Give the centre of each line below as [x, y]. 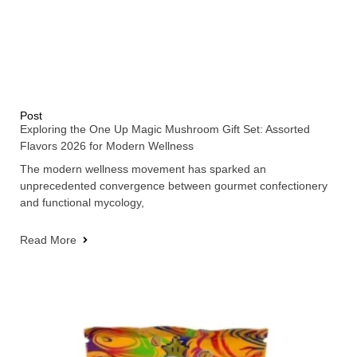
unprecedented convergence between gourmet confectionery [174, 185]
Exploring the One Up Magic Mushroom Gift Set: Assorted [165, 129]
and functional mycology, [82, 202]
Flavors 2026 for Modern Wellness [107, 145]
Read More [48, 239]
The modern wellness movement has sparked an [143, 169]
